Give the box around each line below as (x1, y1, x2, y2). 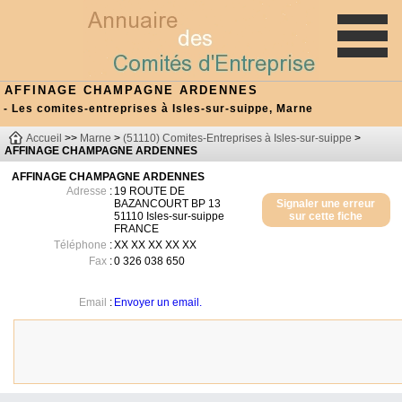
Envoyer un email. (114, 296, 203, 309)
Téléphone (54, 239, 108, 251)
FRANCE (114, 223, 160, 235)
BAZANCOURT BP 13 (114, 197, 222, 210)
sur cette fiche (289, 210, 363, 223)
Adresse (66, 185, 108, 197)
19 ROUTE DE (114, 185, 186, 197)
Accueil (26, 132, 62, 144)
